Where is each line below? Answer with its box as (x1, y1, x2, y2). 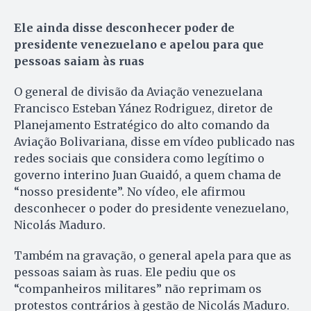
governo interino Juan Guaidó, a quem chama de (14, 167, 281, 182)
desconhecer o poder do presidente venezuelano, (14, 201, 289, 215)
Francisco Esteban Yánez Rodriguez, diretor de (14, 101, 273, 115)
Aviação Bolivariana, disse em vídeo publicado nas (14, 134, 295, 149)
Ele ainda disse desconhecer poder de (14, 20, 235, 35)
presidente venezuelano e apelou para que (14, 37, 264, 51)
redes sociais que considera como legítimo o (14, 151, 264, 165)
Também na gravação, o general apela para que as (14, 248, 292, 262)
